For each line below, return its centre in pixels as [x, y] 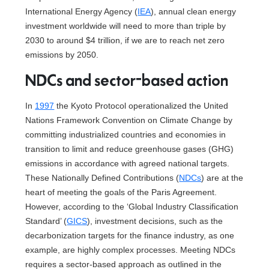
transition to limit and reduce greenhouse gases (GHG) [130, 149]
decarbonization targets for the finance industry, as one [130, 235]
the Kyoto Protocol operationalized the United [141, 106]
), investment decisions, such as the [155, 221]
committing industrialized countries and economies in [126, 134]
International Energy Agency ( [82, 11]
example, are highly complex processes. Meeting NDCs [131, 250]
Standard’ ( [46, 221]
